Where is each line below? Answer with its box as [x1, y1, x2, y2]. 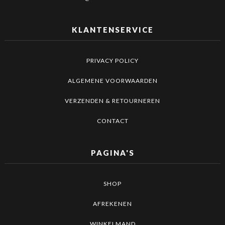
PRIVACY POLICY [86, 56, 139, 64]
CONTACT [96, 117, 129, 125]
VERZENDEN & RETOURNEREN [65, 96, 160, 104]
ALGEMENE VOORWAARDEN [67, 76, 158, 84]
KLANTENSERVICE [71, 25, 154, 34]
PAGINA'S [90, 148, 135, 158]
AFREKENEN [93, 200, 132, 208]
